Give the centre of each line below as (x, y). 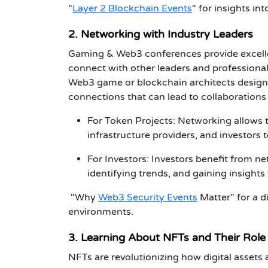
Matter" (216, 197)
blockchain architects (186, 82)
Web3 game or (103, 82)
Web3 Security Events (148, 197)
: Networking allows (219, 121)
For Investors (117, 159)
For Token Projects (130, 121)
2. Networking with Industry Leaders (161, 34)
